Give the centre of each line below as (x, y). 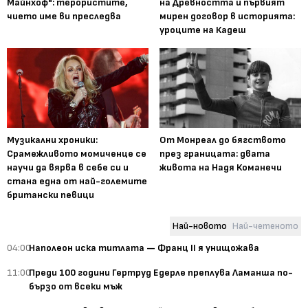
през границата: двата (215, 154)
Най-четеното (265, 226)
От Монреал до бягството (223, 140)
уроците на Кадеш (203, 30)
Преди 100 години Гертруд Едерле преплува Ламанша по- (161, 273)
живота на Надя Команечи (221, 168)
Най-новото (200, 226)
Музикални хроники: (52, 140)
